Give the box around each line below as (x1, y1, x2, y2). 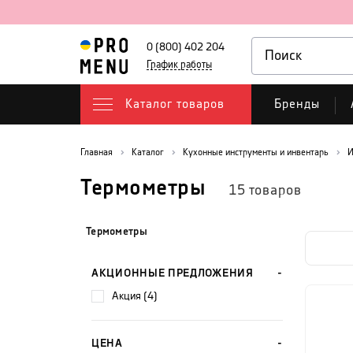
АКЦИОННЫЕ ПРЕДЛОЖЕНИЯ (91, 268, 254, 279)
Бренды (274, 98, 320, 110)
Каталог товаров (125, 98, 225, 110)
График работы (146, 60, 212, 69)
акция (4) (119, 291, 158, 302)
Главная (80, 148, 113, 157)
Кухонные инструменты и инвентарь (183, 148, 329, 157)
